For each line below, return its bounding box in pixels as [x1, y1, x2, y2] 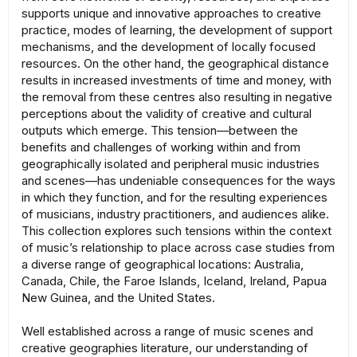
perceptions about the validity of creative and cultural [22, 106, 312, 122]
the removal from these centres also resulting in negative [22, 89, 332, 105]
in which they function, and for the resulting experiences [22, 190, 328, 206]
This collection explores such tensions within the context [22, 223, 331, 239]
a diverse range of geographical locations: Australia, [22, 257, 304, 273]
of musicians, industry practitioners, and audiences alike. [22, 206, 329, 222]
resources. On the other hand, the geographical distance [22, 56, 329, 72]
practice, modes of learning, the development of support [22, 22, 332, 38]
